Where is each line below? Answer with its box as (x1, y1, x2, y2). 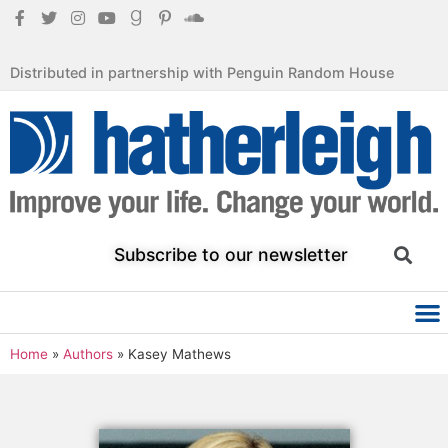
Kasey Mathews (128, 345, 231, 362)
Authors (63, 345, 113, 362)
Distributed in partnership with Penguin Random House (10, 64, 394, 81)
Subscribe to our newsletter (114, 244, 349, 265)
